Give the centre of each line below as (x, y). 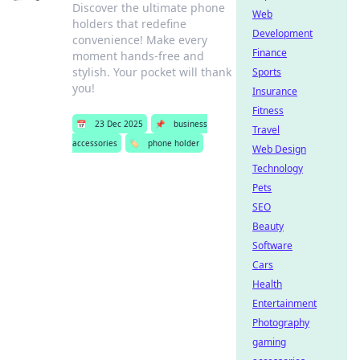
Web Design (279, 149)
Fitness (268, 110)
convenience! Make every (139, 40)
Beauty (268, 226)
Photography (281, 323)
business (190, 124)
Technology (278, 168)
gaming (269, 342)
